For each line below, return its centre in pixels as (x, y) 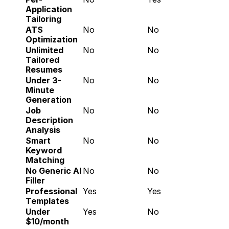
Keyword (44, 150)
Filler (35, 180)
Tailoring (43, 19)
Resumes (44, 70)
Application (49, 9)
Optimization (52, 39)
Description (49, 120)
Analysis (43, 130)
